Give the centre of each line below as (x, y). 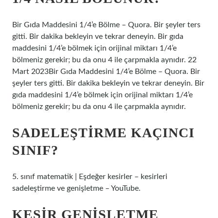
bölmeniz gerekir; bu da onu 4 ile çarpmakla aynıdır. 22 (104, 60)
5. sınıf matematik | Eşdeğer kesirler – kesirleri (90, 177)
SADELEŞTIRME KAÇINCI (103, 133)
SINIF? (35, 150)
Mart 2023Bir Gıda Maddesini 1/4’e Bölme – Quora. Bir (106, 72)
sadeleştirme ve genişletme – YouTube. (76, 188)
